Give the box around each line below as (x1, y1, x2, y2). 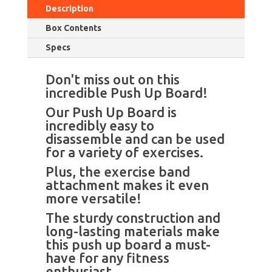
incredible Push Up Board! (45, 84, 208, 100)
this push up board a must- (45, 236, 211, 252)
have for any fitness (45, 250, 169, 265)
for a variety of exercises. (45, 144, 203, 160)
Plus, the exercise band (45, 163, 190, 179)
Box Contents (45, 22, 101, 33)
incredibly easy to (45, 117, 154, 133)
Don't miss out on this (45, 71, 180, 87)
